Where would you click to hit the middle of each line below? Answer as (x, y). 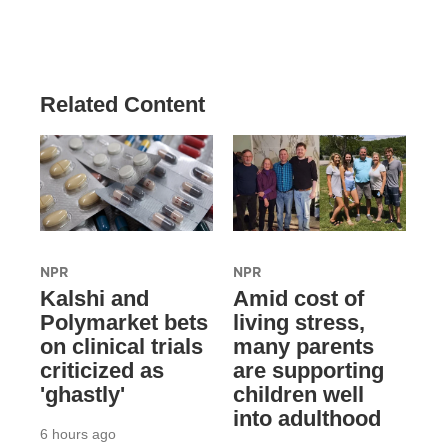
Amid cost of (298, 299)
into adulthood (306, 419)
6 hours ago (78, 434)
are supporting (308, 371)
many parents (303, 347)
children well (298, 395)
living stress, (298, 323)
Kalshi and (94, 299)
